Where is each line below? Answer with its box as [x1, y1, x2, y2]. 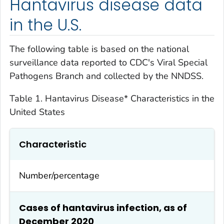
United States [9, 105, 65, 118]
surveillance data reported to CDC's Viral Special [9, 56, 207, 68]
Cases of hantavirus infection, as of [19, 201, 187, 214]
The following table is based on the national [9, 42, 189, 55]
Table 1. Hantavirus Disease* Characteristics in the [9, 92, 214, 104]
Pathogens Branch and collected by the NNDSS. [9, 69, 203, 82]
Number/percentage [19, 169, 99, 181]
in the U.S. [9, 14, 81, 36]
